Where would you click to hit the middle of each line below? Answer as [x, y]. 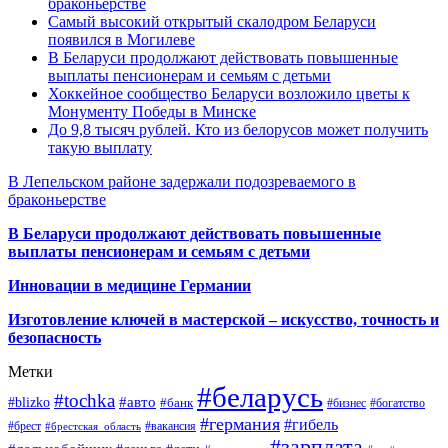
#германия [240, 424]
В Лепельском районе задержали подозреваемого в [182, 182]
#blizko [29, 402]
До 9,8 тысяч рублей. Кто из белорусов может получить [238, 130]
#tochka [84, 401]
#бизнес [346, 403]
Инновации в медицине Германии [129, 286]
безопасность [54, 338]
